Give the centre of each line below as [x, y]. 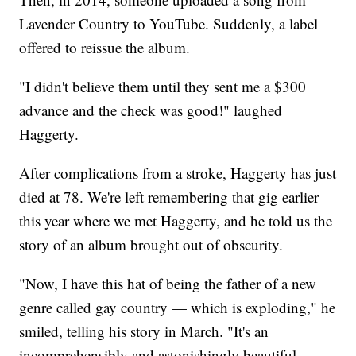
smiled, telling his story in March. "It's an [144, 331]
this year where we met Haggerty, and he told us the [176, 220]
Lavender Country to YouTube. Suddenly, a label [169, 23]
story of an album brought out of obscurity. [151, 244]
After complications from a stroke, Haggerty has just [178, 172]
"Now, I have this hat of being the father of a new [168, 283]
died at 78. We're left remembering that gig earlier [169, 196]
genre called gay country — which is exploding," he [178, 307]
